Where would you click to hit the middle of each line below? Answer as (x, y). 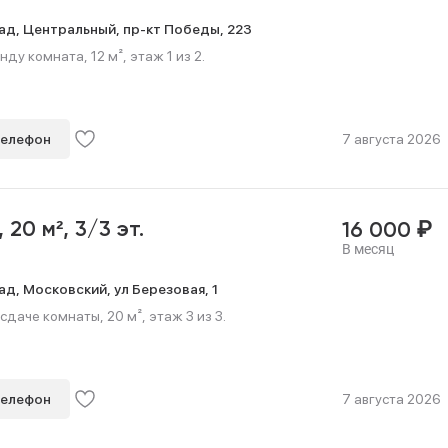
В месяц (367, 249)
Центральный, (73, 28)
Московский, (68, 288)
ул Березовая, (163, 288)
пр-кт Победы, (175, 28)
